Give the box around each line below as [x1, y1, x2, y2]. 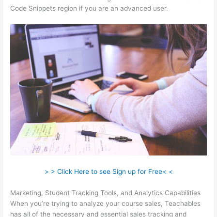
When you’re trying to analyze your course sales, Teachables [10, 199, 201, 207]
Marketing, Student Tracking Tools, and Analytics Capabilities [10, 188, 201, 197]
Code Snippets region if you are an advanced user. [10, 4, 169, 13]
